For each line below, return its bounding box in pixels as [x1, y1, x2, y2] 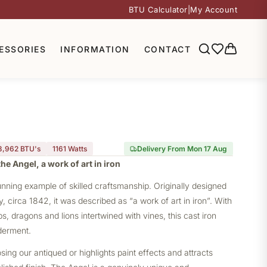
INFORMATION [60, 44, 130, 54]
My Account [190, 5, 237, 14]
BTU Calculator [128, 5, 188, 14]
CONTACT [144, 44, 191, 54]
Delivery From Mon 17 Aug [137, 144, 227, 153]
